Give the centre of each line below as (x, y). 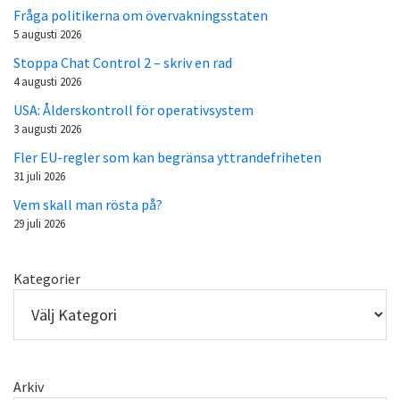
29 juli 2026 (39, 224)
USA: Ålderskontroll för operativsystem (133, 110)
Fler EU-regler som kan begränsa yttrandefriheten (167, 158)
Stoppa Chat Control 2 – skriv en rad (123, 63)
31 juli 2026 (39, 177)
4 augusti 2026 (47, 82)
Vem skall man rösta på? (88, 205)
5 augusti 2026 (47, 35)
